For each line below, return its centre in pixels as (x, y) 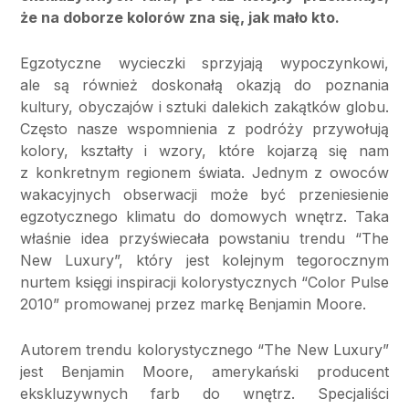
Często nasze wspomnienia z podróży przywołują (204, 129)
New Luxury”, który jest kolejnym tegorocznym (204, 261)
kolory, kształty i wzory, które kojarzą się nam (204, 151)
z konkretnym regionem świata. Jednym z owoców (204, 173)
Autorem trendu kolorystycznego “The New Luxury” (204, 350)
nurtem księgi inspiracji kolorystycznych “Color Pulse (204, 283)
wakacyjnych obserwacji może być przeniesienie (204, 195)
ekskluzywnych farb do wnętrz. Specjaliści (204, 394)
